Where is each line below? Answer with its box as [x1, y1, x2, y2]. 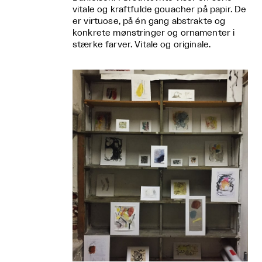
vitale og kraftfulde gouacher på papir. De [73, 5, 247, 14]
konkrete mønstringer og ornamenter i [73, 28, 235, 37]
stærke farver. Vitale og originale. [73, 40, 211, 49]
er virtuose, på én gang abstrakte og [73, 16, 226, 26]
